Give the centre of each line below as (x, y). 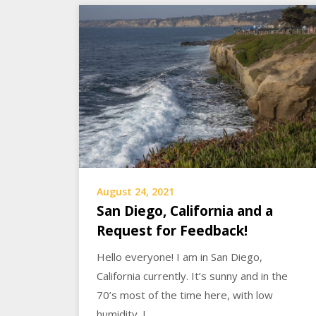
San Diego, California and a (185, 211)
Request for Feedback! (172, 230)
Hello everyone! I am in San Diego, (180, 256)
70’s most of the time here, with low (185, 294)
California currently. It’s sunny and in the (192, 275)
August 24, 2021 (135, 191)
